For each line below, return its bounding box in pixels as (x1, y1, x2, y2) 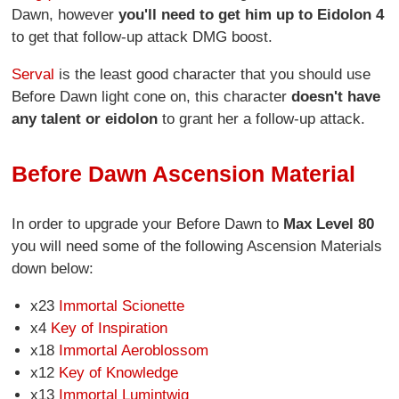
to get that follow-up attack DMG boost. (12, 28, 273, 45)
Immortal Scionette (58, 297, 184, 314)
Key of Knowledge (58, 363, 178, 381)
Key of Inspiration (50, 319, 167, 337)
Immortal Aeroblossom (58, 341, 208, 359)
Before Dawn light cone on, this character (12, 87, 292, 105)
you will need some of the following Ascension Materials (12, 237, 383, 255)
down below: (12, 259, 94, 277)
